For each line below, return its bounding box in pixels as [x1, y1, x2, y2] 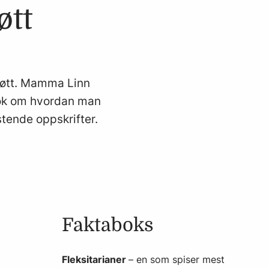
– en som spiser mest [128, 253, 225, 265]
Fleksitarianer [62, 253, 128, 265]
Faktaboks [62, 214, 154, 235]
